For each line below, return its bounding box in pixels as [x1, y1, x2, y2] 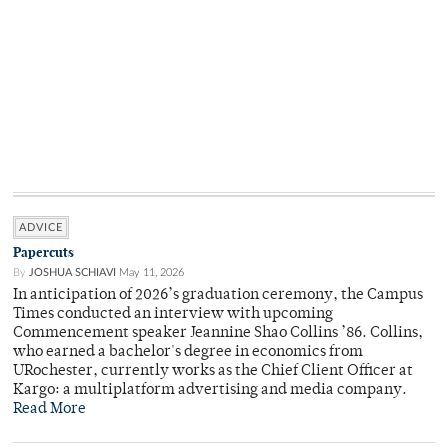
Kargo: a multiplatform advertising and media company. [13, 382, 407, 398]
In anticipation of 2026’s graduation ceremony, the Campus [13, 287, 423, 303]
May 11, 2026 [119, 266, 184, 278]
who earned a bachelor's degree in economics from [13, 344, 363, 360]
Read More [13, 401, 86, 417]
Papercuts [13, 243, 74, 261]
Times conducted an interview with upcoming [13, 306, 333, 322]
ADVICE [19, 221, 63, 233]
